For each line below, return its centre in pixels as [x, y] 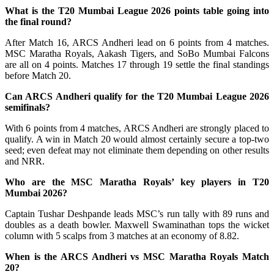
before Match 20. [38, 76]
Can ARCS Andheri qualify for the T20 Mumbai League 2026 [137, 97]
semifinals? [28, 108]
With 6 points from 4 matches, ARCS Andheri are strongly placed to [137, 128]
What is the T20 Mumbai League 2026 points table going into [137, 11]
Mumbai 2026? [36, 193]
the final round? [38, 22]
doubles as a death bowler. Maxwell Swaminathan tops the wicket [137, 225]
